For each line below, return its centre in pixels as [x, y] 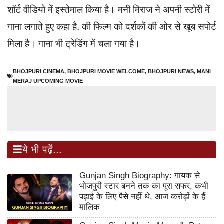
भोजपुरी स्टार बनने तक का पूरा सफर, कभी [144, 186]
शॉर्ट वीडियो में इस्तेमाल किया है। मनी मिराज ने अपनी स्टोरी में [109, 10]
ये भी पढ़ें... [42, 149]
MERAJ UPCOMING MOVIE [48, 81]
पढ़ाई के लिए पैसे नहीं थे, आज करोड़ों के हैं [142, 196]
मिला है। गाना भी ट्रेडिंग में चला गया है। [74, 44]
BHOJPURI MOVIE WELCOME [106, 71]
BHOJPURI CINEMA [39, 71]
